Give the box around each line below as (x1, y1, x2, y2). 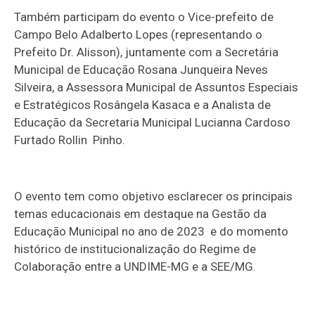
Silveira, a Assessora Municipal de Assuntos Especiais (14, 80, 299, 95)
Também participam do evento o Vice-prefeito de (14, 10, 274, 25)
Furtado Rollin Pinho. (14, 133, 126, 148)
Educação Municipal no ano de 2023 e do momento (14, 224, 289, 239)
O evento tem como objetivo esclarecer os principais (14, 189, 293, 204)
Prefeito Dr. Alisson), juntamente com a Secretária (14, 45, 279, 60)
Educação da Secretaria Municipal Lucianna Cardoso (14, 115, 291, 130)
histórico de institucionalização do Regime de (14, 242, 257, 257)
